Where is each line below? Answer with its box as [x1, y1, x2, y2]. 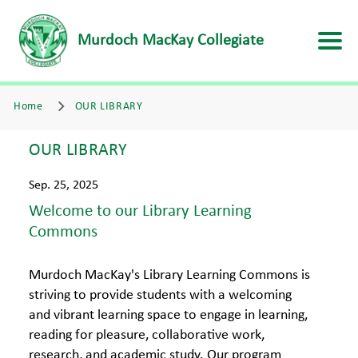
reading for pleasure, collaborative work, [29, 328, 265, 343]
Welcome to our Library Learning [29, 203, 252, 220]
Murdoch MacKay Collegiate [78, 33, 264, 49]
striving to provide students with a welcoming [29, 288, 292, 303]
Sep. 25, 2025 [29, 179, 98, 192]
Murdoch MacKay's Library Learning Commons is [29, 268, 310, 283]
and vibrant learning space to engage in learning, [29, 308, 308, 323]
